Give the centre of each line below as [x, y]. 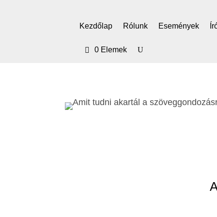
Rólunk [136, 26]
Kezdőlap [96, 26]
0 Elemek [111, 50]
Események [179, 26]
